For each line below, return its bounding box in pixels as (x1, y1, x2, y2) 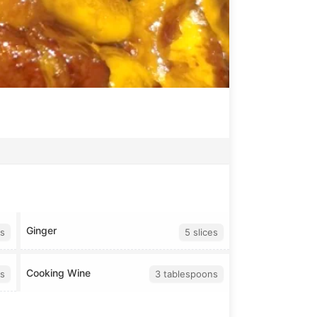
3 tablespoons (155, 268, 218, 280)
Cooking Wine (25, 266, 91, 279)
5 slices (185, 226, 218, 238)
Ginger (25, 224, 57, 237)
